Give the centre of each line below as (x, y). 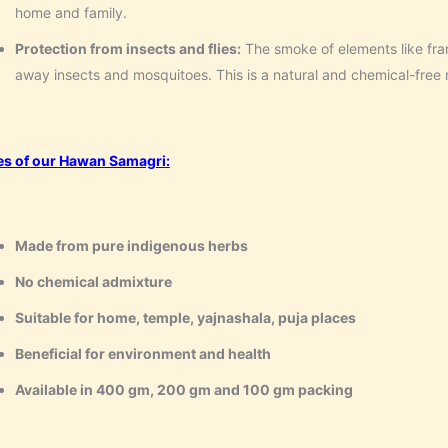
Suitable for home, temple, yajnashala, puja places (185, 318)
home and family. (70, 13)
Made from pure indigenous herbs (131, 246)
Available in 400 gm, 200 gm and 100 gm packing (183, 390)
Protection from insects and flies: (127, 49)
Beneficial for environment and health (142, 354)
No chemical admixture (93, 282)
